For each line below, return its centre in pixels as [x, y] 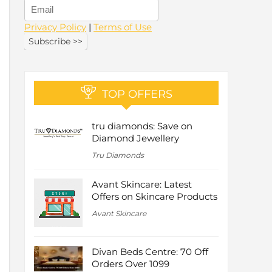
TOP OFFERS [137, 94]
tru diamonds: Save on [142, 126]
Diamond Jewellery [135, 138]
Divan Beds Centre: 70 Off [150, 252]
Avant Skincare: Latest [142, 185]
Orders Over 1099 [131, 264]
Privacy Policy [55, 27]
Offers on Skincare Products [155, 197]
